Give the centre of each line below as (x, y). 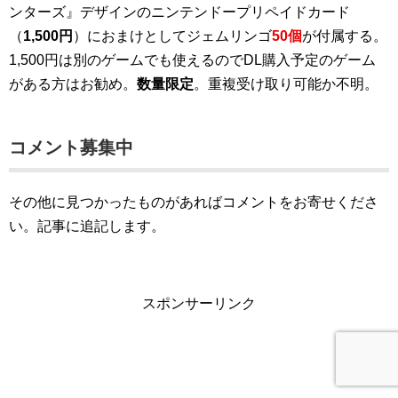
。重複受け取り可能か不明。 (286, 84)
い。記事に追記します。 (87, 227)
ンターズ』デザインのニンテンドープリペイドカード (179, 12)
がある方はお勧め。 (73, 84)
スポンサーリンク (199, 304)
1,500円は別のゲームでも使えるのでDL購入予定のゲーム (192, 60)
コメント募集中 (71, 148)
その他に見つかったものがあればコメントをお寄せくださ (194, 203)
